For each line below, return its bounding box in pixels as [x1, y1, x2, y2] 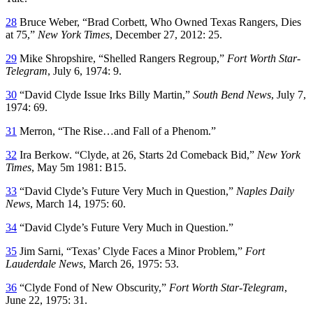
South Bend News [193, 88, 271, 101]
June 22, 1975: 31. [6, 293, 87, 306]
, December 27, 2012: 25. [110, 28, 222, 41]
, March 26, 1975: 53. [83, 257, 179, 270]
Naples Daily [236, 184, 294, 197]
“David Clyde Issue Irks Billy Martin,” [17, 88, 193, 101]
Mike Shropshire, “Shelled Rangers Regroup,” [17, 52, 227, 64]
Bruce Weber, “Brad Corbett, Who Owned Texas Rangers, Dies [17, 15, 301, 28]
